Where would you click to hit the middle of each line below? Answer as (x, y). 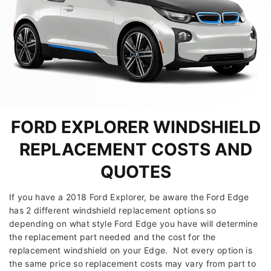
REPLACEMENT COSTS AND (135, 150)
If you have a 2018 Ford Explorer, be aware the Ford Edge (129, 197)
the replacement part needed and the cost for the (113, 237)
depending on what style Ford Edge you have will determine (133, 224)
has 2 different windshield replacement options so (113, 211)
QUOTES (135, 172)
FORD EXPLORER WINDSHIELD (135, 127)
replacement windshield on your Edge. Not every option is (131, 250)
